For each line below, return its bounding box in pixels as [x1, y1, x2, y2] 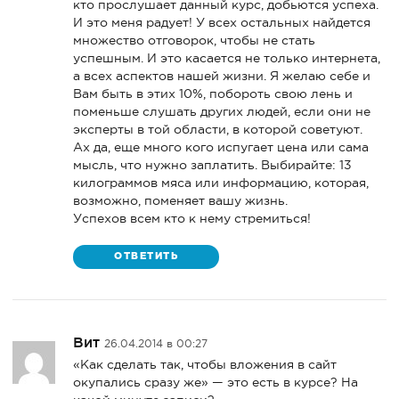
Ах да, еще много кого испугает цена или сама [73, 139, 370, 154]
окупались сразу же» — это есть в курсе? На [73, 374, 359, 389]
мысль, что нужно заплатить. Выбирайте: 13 [73, 157, 353, 172]
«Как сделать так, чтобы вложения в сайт [73, 356, 338, 371]
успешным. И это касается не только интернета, [73, 50, 381, 65]
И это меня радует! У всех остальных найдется [73, 14, 371, 29]
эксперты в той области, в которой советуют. [73, 121, 363, 136]
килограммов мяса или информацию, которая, [73, 175, 370, 190]
